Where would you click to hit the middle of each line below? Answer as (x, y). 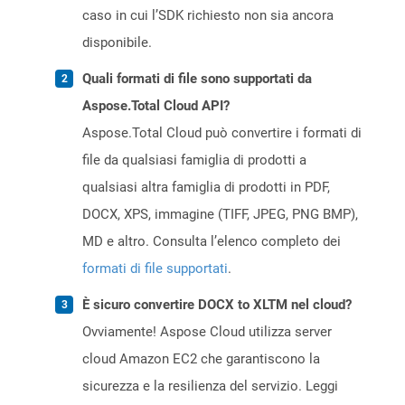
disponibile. (117, 43)
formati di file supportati (155, 269)
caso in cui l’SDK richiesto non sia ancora (208, 16)
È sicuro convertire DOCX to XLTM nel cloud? (217, 305)
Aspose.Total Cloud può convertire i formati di (222, 133)
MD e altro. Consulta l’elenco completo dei (212, 242)
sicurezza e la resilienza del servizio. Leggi (210, 386)
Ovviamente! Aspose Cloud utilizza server (207, 332)
